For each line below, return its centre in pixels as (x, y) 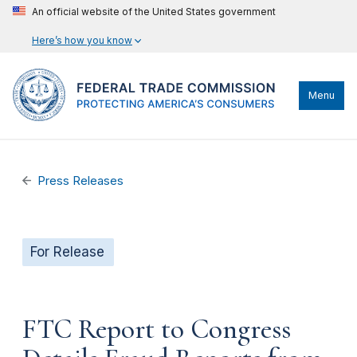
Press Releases (81, 181)
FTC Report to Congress (157, 329)
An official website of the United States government (154, 12)
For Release (67, 252)
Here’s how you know (82, 40)
